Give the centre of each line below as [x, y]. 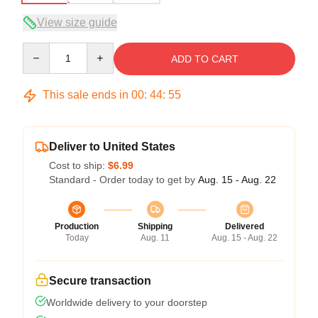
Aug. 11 [155, 238]
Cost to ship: [78, 166]
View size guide [77, 23]
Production [77, 227]
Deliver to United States [112, 147]
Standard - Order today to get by [124, 180]
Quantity [41, 49]
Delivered [245, 227]
